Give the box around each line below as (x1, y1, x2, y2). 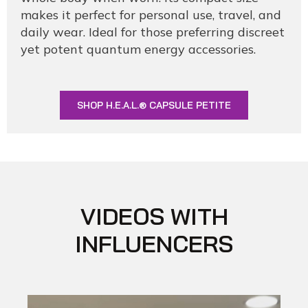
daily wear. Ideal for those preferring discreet (21, 23, 285, 40)
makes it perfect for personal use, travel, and (21, 6, 281, 23)
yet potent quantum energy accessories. (21, 41, 256, 57)
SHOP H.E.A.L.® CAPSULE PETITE (77, 98, 231, 111)
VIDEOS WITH (80, 201, 228, 231)
